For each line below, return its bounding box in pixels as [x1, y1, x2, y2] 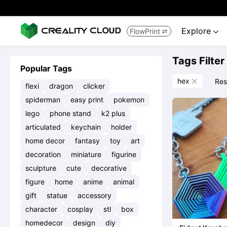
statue [47, 191, 67, 200]
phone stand [50, 109, 91, 118]
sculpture [25, 164, 56, 172]
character [25, 205, 57, 213]
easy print [70, 95, 103, 104]
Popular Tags [20, 63, 72, 73]
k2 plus [101, 109, 125, 118]
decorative [91, 164, 127, 172]
